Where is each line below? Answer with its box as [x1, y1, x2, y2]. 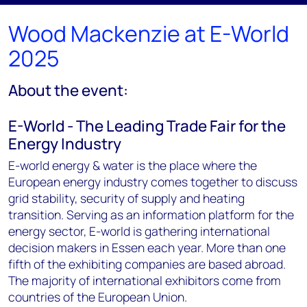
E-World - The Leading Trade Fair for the [8, 115, 286, 136]
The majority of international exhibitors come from [8, 272, 281, 288]
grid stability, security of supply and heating [8, 190, 245, 206]
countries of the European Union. [8, 288, 187, 305]
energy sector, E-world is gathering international [8, 223, 270, 239]
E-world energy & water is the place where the [8, 157, 257, 173]
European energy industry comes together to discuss [8, 173, 297, 190]
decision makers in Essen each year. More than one [8, 239, 286, 256]
